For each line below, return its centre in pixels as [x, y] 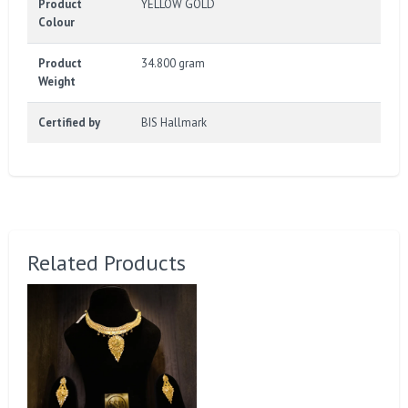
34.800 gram [173, 63]
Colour [56, 22]
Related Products [107, 262]
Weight [57, 81]
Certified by [69, 122]
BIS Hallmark [174, 122]
